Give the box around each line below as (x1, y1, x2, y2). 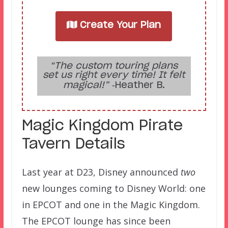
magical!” (63, 81, 109, 91)
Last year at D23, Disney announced (21, 166, 181, 179)
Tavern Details (21, 137, 125, 152)
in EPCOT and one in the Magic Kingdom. (21, 198, 200, 211)
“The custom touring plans (50, 62, 178, 71)
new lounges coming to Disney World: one (21, 182, 206, 195)
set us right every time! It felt (43, 71, 185, 80)
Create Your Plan (80, 21, 161, 31)
